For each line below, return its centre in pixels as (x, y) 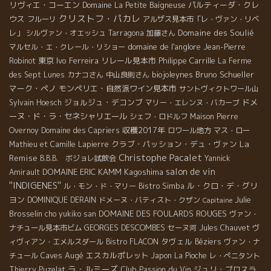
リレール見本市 (129, 61)
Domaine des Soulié (216, 33)
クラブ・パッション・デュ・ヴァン (174, 144)
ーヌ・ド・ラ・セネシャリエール (68, 116)
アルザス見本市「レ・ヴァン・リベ (201, 19)
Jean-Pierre (224, 47)
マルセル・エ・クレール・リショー (67, 47)
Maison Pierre (214, 117)
